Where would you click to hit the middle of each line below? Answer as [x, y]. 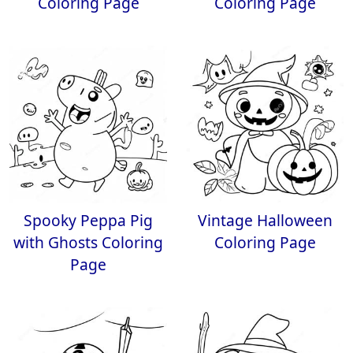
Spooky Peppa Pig [88, 220]
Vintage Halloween [265, 220]
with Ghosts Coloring [88, 242]
